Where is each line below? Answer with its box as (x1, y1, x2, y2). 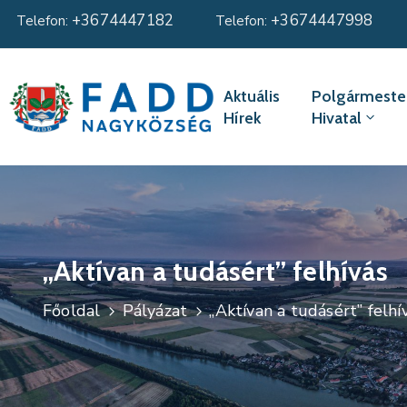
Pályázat (122, 300, 188, 323)
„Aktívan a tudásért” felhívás (43, 254, 388, 289)
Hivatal (311, 108, 362, 129)
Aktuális (223, 86, 280, 107)
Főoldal (43, 300, 101, 323)
